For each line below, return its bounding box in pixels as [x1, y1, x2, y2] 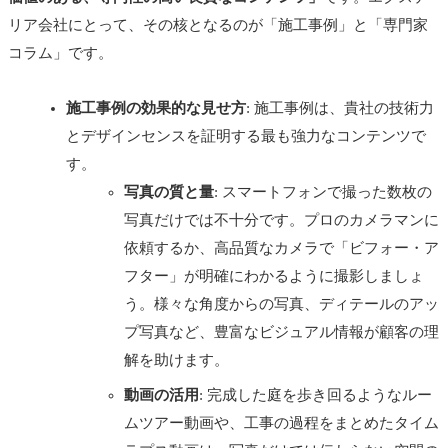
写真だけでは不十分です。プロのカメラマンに [124, 212, 439, 229]
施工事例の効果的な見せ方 [66, 100, 246, 117]
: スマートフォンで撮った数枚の [214, 184, 432, 201]
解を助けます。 [124, 352, 229, 369]
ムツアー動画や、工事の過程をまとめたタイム [124, 414, 439, 431]
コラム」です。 [8, 45, 113, 62]
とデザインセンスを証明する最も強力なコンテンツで [66, 128, 426, 145]
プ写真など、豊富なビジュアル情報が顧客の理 [124, 324, 439, 341]
